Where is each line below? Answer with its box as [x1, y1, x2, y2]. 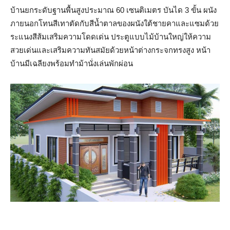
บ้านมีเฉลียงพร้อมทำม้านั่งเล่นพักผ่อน [10, 59, 133, 68]
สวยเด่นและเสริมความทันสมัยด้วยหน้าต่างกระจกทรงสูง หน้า [10, 46, 210, 55]
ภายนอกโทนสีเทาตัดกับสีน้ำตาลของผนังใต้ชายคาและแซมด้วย [10, 19, 219, 28]
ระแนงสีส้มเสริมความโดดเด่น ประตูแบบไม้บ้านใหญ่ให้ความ [10, 32, 211, 42]
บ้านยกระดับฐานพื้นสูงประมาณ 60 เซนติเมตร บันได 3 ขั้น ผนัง [10, 6, 217, 15]
